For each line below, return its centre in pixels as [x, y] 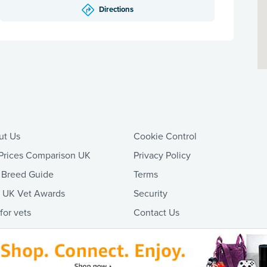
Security [150, 193]
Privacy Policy [162, 155]
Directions [116, 9]
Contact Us [156, 212]
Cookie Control [165, 136]
